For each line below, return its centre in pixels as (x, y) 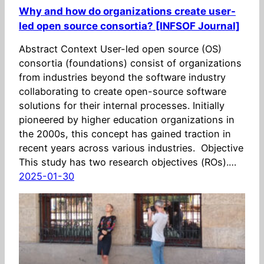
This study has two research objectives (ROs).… (128, 162)
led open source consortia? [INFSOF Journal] (129, 26)
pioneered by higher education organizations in (127, 120)
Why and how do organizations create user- (127, 11)
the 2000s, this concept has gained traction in (125, 134)
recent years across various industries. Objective (131, 148)
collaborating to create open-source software (123, 92)
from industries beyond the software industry (122, 77)
